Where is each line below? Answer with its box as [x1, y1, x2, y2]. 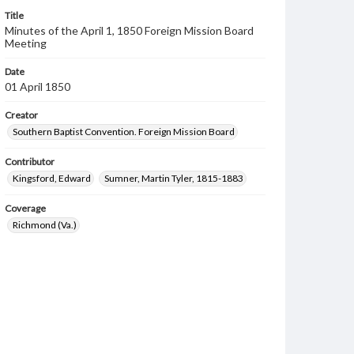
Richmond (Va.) [13, 219, 77, 231]
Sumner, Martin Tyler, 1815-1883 [104, 172, 243, 184]
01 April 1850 [5, 80, 70, 93]
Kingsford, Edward [13, 172, 91, 184]
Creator [5, 109, 38, 121]
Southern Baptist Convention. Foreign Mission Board [13, 126, 235, 137]
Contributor [5, 156, 55, 168]
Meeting [5, 36, 47, 50]
